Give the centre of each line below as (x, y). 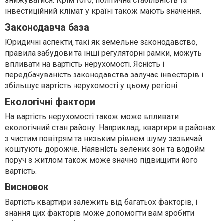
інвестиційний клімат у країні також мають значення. (103, 11)
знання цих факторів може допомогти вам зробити (100, 213)
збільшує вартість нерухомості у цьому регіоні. (92, 86)
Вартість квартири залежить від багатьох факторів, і (101, 202)
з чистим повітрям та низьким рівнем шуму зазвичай (104, 139)
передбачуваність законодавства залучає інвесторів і (104, 75)
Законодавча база (47, 28)
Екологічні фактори (50, 102)
